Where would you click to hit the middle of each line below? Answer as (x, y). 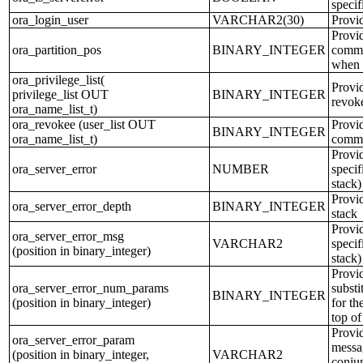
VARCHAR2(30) (258, 20)
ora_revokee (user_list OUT (84, 124)
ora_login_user (50, 20)
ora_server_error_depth (72, 206)
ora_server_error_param (73, 340)
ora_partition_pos (57, 50)
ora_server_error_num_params (90, 288)
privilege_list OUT (60, 94)
